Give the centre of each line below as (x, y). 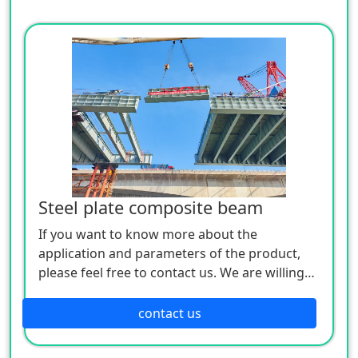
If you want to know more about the (148, 234)
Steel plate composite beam (151, 207)
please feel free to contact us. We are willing (171, 272)
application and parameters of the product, (169, 253)
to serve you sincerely (104, 291)
